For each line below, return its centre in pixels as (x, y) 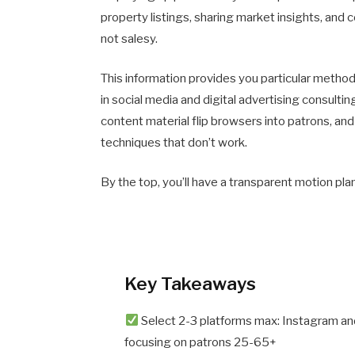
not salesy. (130, 38)
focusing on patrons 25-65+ (201, 342)
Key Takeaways (191, 283)
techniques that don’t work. (174, 142)
